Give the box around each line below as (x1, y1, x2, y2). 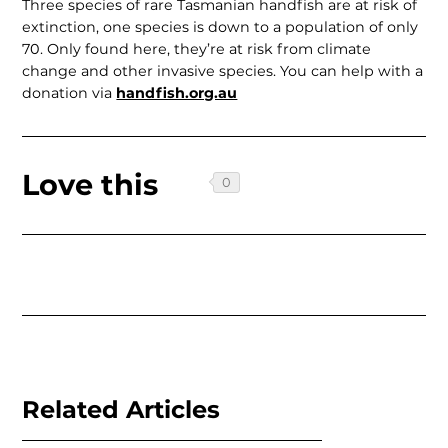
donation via (22, 84, 117, 103)
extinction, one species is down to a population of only (22, 18, 419, 37)
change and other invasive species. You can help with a (22, 62, 424, 81)
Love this (22, 167, 159, 203)
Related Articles (22, 394, 221, 424)
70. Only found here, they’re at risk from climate (22, 40, 372, 59)
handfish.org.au (116, 84, 238, 103)
